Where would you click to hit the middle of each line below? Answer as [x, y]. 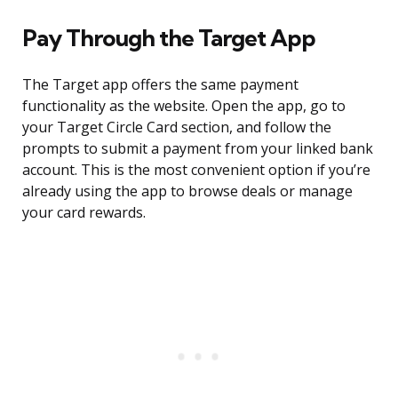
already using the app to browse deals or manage [187, 191]
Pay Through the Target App [169, 38]
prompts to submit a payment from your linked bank [198, 149]
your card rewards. [84, 213]
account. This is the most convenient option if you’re [196, 170]
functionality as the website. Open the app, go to [184, 106]
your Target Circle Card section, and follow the [177, 127]
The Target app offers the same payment [160, 85]
